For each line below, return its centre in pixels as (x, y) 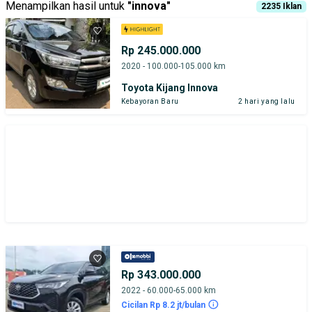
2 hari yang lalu (266, 101)
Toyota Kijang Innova (170, 87)
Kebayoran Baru (150, 101)
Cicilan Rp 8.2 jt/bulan (163, 305)
